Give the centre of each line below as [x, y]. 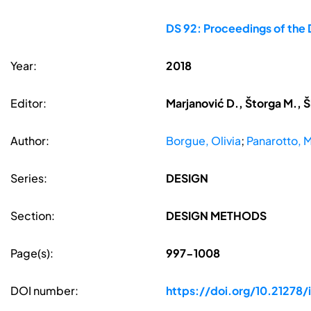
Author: [30, 141]
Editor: [28, 103]
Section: [33, 216]
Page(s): [32, 253]
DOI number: [44, 291]
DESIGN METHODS [216, 216]
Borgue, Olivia [203, 141]
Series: [29, 178]
